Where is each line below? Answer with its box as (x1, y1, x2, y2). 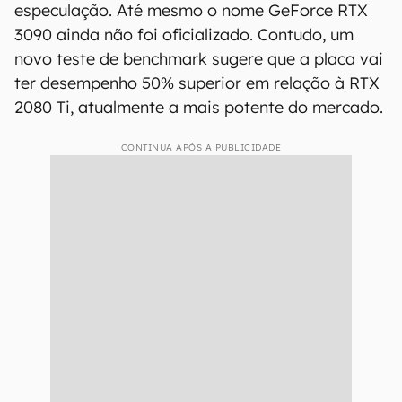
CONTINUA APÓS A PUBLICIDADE (120, 142, 282, 153)
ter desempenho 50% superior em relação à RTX (14, 73, 380, 93)
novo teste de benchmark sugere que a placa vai (14, 48, 383, 69)
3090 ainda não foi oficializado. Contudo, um (14, 24, 354, 45)
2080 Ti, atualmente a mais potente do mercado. (14, 97, 383, 118)
